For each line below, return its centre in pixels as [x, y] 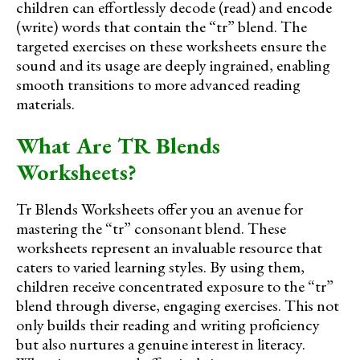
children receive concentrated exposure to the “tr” [175, 286]
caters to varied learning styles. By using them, [160, 266]
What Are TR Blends [118, 145]
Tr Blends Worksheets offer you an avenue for [160, 209]
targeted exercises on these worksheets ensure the [171, 45]
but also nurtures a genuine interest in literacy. [161, 344]
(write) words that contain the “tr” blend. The [162, 26]
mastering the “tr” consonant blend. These [151, 228]
